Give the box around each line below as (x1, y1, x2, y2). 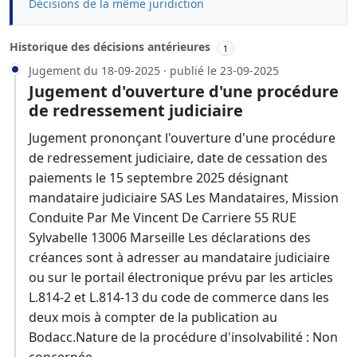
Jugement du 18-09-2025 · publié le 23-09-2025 (29, 63, 279, 79)
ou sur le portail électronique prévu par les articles (29, 269, 333, 287)
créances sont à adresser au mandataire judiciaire (29, 249, 330, 267)
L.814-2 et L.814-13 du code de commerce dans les (29, 288, 329, 307)
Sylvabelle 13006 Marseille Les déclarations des (29, 229, 311, 247)
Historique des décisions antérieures (10, 39, 214, 55)
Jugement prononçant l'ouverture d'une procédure (29, 129, 335, 147)
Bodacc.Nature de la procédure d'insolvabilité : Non (29, 328, 338, 347)
